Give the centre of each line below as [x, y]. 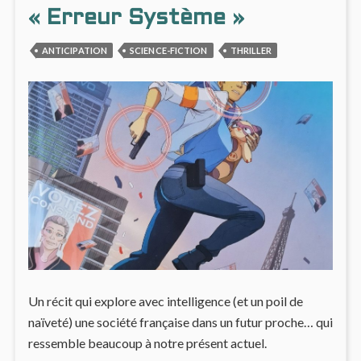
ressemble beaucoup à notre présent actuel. [147, 343]
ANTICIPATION [75, 51]
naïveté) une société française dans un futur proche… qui [180, 322]
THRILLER [251, 51]
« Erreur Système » [136, 18]
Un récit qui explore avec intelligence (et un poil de [165, 301]
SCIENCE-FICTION [169, 51]
